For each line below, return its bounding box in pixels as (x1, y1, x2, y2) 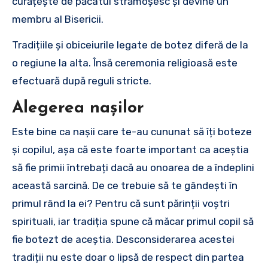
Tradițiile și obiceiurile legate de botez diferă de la (12, 38, 248, 51)
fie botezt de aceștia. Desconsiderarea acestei (12, 233, 234, 245)
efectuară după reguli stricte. (12, 74, 151, 87)
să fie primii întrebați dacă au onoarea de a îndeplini (12, 162, 254, 173)
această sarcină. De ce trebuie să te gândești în (12, 179, 237, 191)
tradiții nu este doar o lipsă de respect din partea (12, 251, 244, 263)
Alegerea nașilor (12, 99, 144, 117)
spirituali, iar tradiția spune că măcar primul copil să (12, 215, 254, 227)
